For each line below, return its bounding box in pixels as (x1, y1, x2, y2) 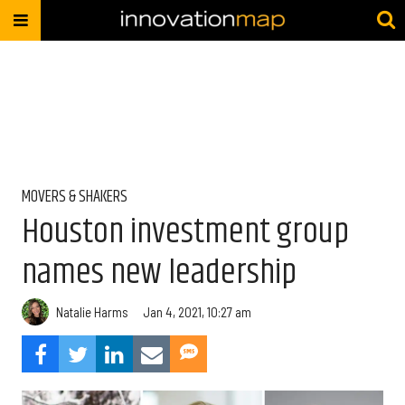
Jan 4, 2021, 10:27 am (143, 303, 251, 320)
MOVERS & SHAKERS (22, 184, 127, 210)
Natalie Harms (56, 303, 128, 320)
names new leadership (22, 246, 297, 299)
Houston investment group (22, 205, 349, 259)
